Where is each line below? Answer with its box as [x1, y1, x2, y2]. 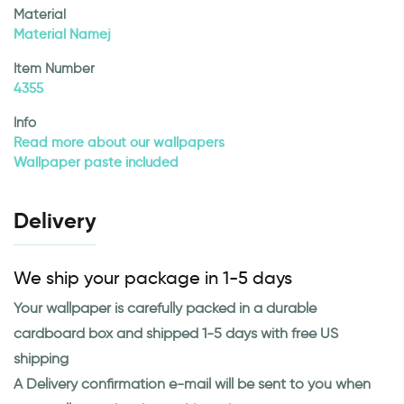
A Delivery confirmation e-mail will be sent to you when [14, 375, 371, 393]
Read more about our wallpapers [14, 134, 225, 151]
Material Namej [14, 26, 111, 43]
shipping [14, 350, 69, 368]
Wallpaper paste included [14, 154, 179, 171]
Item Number [14, 60, 95, 78]
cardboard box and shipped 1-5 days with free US [14, 325, 338, 343]
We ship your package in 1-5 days [14, 267, 292, 289]
